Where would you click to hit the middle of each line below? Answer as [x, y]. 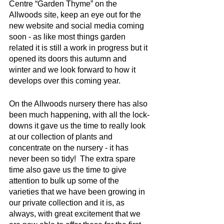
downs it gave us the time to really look [78, 126]
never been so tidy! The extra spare [73, 159]
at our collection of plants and [62, 137]
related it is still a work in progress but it [79, 48]
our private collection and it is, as [68, 203]
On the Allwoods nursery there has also [79, 104]
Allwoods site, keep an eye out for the [76, 15]
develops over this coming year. [65, 81]
